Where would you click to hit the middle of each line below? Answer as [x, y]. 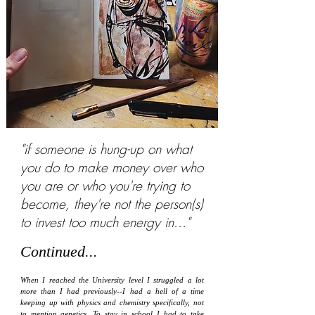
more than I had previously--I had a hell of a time [112, 291]
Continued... [59, 251]
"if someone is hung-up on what [106, 149]
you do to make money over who [112, 167]
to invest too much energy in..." [105, 222]
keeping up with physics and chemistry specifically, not [112, 302]
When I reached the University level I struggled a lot [112, 280]
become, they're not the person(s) [112, 204]
